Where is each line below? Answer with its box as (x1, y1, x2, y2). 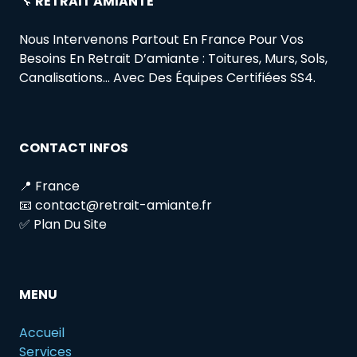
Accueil (19, 323, 65, 342)
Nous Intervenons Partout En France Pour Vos (19, 29, 304, 49)
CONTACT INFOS (19, 138, 128, 157)
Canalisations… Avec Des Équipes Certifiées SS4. (19, 68, 316, 87)
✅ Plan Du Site (19, 214, 107, 233)
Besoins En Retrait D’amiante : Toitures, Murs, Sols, (19, 49, 328, 68)
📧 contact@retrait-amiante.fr (19, 195, 212, 214)
